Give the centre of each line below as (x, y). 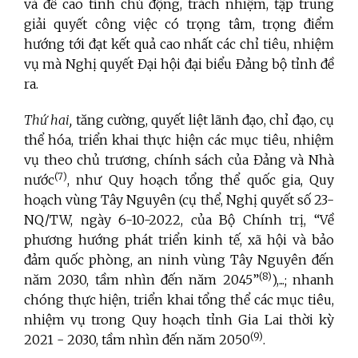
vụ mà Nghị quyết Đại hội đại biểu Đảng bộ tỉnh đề (179, 64)
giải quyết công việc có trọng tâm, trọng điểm (179, 24)
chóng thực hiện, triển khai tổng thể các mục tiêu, (179, 299)
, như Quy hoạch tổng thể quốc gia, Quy (201, 179)
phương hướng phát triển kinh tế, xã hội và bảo (179, 239)
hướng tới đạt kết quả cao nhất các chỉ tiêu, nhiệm (179, 44)
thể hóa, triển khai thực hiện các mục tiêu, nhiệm (179, 139)
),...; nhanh (303, 279)
